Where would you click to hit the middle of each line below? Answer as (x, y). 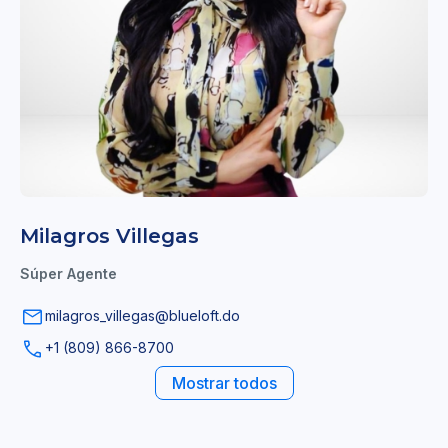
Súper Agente (68, 274)
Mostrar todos (224, 383)
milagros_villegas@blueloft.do (142, 316)
